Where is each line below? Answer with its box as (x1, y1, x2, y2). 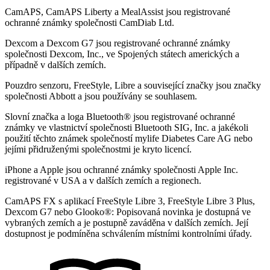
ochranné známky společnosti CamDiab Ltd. (5, 17, 174, 28)
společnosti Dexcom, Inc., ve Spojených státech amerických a (5, 48, 239, 59)
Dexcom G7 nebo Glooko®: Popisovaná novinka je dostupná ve (5, 206, 251, 217)
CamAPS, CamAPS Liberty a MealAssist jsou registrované (5, 6, 230, 17)
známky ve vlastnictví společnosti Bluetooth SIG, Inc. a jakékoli (5, 122, 248, 133)
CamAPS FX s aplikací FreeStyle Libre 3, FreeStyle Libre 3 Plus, (5, 195, 255, 206)
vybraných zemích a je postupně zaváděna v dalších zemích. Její (5, 217, 248, 228)
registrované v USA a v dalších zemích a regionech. (5, 175, 201, 186)
